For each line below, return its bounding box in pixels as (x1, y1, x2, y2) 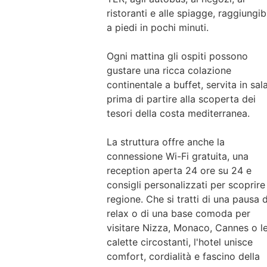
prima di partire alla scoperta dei (106, 93, 256, 105)
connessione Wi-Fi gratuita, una (106, 150, 249, 163)
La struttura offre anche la (106, 136, 225, 148)
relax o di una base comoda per (106, 207, 250, 220)
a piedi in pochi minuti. (106, 21, 209, 34)
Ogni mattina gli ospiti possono (106, 50, 248, 63)
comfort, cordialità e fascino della (106, 250, 260, 263)
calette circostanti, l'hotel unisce (106, 236, 253, 249)
